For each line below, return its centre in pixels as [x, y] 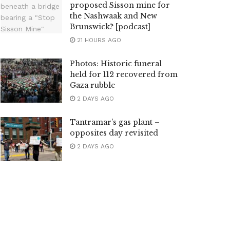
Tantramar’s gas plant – [115, 122]
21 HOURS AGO [98, 40]
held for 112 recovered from [124, 74]
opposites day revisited [114, 133]
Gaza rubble [92, 85]
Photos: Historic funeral [116, 64]
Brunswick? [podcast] [110, 27]
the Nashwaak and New [113, 16]
